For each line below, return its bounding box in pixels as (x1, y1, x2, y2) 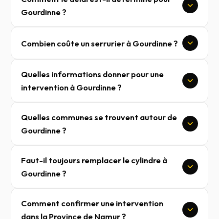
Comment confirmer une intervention (21, 198, 164, 208)
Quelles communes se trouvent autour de (21, 112, 177, 122)
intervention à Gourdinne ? (21, 82, 122, 92)
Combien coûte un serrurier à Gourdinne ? (21, 38, 178, 48)
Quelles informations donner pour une (21, 69, 164, 79)
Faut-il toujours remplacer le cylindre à (21, 155, 168, 165)
